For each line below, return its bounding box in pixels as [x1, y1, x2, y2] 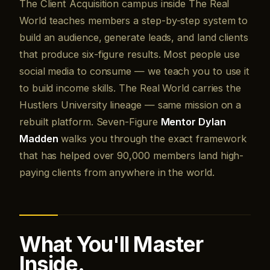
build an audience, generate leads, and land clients [19, 31, 248, 43]
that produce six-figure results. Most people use [19, 48, 240, 60]
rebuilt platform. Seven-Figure [19, 116, 161, 128]
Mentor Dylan [160, 116, 226, 128]
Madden [19, 133, 58, 145]
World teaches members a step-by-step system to [19, 14, 248, 27]
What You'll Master [19, 231, 204, 257]
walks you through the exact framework [58, 133, 246, 145]
